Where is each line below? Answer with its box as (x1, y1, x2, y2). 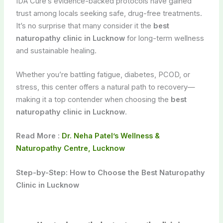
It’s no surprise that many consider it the (15, 21, 153, 30)
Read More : (15, 131, 60, 141)
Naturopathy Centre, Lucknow (15, 144, 125, 153)
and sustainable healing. (15, 46, 97, 55)
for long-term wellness (124, 33, 204, 43)
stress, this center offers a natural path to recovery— (15, 82, 195, 92)
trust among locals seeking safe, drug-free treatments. (15, 8, 202, 18)
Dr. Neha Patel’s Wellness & (61, 131, 160, 141)
